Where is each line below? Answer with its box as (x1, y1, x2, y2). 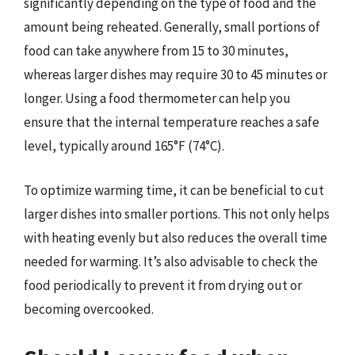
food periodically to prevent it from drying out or (24, 276, 302, 294)
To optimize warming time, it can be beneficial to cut (24, 181, 324, 199)
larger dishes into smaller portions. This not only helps (24, 204, 330, 223)
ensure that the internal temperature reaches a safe (24, 113, 319, 131)
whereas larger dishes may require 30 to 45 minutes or (24, 66, 327, 83)
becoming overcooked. (24, 300, 154, 318)
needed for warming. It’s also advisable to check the (24, 252, 318, 270)
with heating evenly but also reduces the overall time (24, 228, 327, 246)
